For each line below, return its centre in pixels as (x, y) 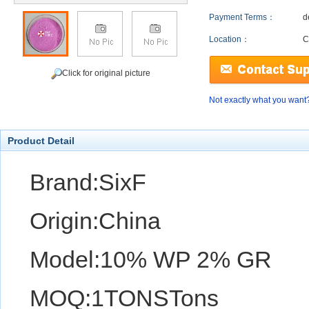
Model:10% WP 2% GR (151, 259)
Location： (229, 39)
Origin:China (95, 221)
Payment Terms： (242, 17)
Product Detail (41, 141)
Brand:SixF (88, 182)
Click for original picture (106, 73)
